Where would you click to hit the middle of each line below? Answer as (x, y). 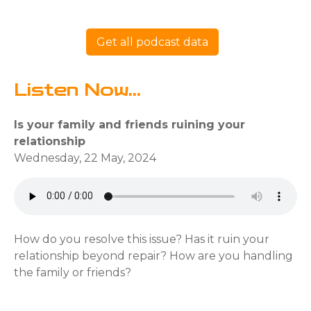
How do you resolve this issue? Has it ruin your (142, 239)
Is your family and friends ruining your (129, 124)
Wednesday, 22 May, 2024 (85, 158)
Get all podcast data (152, 42)
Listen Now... (77, 90)
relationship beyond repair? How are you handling (153, 255)
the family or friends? (73, 272)
